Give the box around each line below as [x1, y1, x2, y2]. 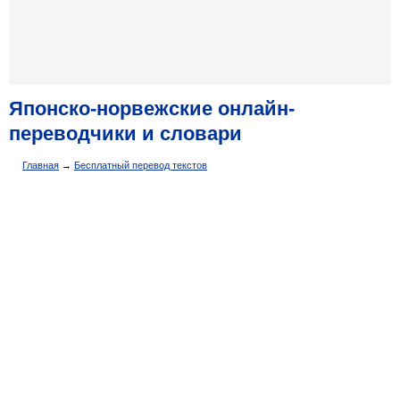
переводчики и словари [9, 122, 242, 145]
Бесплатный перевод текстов [74, 160, 207, 171]
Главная [22, 160, 59, 171]
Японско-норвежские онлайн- [9, 97, 295, 120]
